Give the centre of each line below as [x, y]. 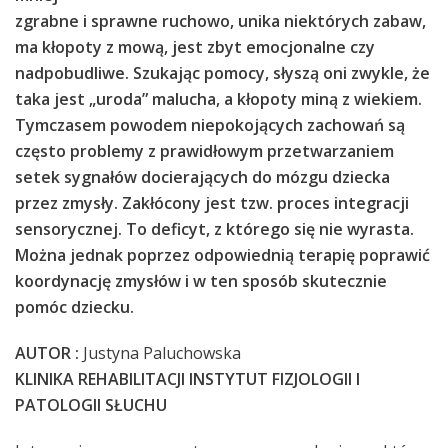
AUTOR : [47, 353]
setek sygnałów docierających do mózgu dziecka [202, 177]
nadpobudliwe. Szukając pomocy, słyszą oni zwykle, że [222, 73]
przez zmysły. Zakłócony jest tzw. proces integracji [212, 203]
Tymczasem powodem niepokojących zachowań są [210, 125]
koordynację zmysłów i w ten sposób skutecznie [201, 281]
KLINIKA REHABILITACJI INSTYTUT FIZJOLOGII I [187, 379]
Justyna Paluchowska [160, 353]
